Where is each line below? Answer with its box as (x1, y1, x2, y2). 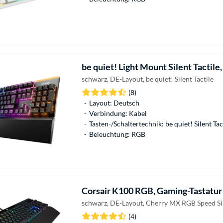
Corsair (81, 185, 111, 196)
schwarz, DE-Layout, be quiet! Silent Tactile (81, 74, 214, 83)
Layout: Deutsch (89, 98, 139, 107)
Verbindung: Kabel (89, 109, 147, 117)
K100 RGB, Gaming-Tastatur (110, 185, 222, 196)
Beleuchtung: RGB (89, 129, 145, 138)
